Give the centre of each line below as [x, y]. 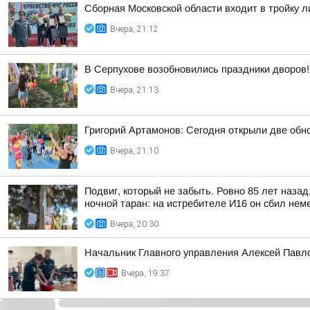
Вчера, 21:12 [134, 29]
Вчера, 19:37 [145, 273]
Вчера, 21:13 [134, 90]
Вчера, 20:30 [134, 224]
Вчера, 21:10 [134, 151]
